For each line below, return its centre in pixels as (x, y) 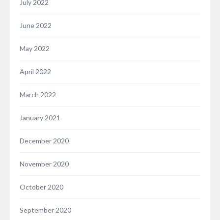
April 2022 (35, 72)
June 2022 (36, 26)
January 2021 (40, 118)
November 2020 (44, 164)
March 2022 (38, 95)
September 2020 (45, 210)
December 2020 (44, 141)
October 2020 (41, 187)
